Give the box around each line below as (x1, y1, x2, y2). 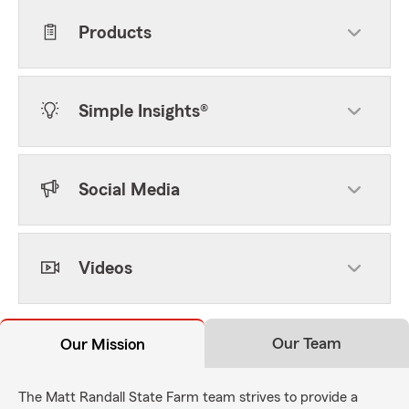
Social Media (79, 181, 180, 199)
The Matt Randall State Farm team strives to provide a (18, 390, 358, 404)
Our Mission (59, 336, 145, 352)
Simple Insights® (79, 102, 208, 121)
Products (79, 24, 152, 42)
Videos (79, 259, 132, 278)
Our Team (272, 335, 341, 351)
